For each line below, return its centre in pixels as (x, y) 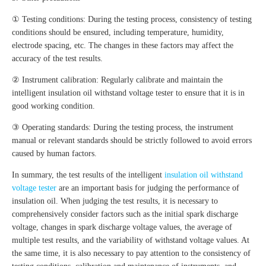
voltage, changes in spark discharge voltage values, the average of (122, 227)
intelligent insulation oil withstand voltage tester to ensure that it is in (128, 93)
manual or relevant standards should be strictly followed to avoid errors (132, 141)
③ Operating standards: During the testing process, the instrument (123, 128)
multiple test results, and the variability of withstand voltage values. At (131, 240)
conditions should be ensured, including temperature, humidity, (118, 33)
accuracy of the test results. (57, 59)
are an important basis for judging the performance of (148, 188)
